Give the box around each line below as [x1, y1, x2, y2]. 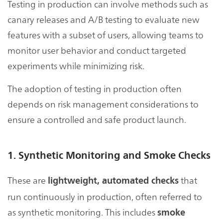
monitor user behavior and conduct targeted [7, 43, 186, 56]
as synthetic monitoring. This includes [7, 205, 157, 218]
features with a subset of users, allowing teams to [7, 28, 204, 41]
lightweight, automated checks [48, 175, 179, 186]
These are [7, 173, 48, 186]
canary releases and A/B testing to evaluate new [7, 12, 200, 25]
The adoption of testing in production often [7, 82, 182, 95]
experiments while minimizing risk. [7, 59, 144, 72]
